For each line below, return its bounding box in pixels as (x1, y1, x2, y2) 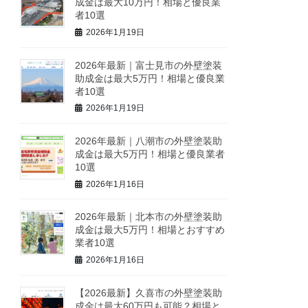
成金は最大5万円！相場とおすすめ (75, 224, 225, 236)
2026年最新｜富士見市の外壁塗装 (75, 59, 223, 71)
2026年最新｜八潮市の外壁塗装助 (75, 135, 223, 146)
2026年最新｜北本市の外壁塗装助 (75, 211, 223, 223)
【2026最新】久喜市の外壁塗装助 (75, 287, 223, 298)
